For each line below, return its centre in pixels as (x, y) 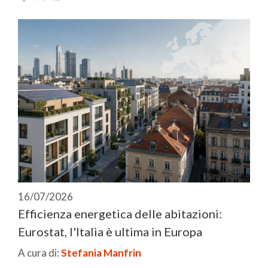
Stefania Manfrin (101, 253)
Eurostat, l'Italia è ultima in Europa (110, 232)
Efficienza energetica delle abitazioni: (120, 214)
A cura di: (39, 253)
